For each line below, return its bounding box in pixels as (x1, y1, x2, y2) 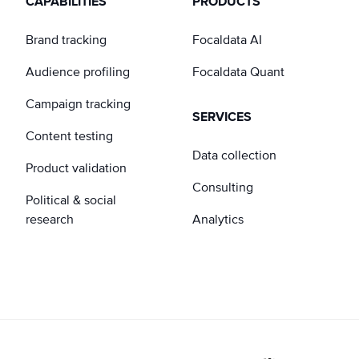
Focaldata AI (192, 31, 262, 48)
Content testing (26, 127, 113, 144)
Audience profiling (26, 63, 130, 80)
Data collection (192, 147, 276, 163)
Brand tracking (26, 31, 107, 48)
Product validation (26, 159, 127, 176)
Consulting (192, 179, 253, 196)
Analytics (192, 211, 244, 228)
